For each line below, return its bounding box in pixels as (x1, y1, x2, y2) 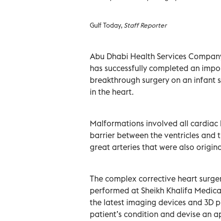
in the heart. (90, 86, 134, 97)
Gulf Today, (90, 21, 124, 29)
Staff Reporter (124, 21, 167, 29)
